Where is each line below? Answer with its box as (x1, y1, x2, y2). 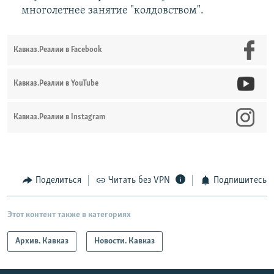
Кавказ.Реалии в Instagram (13, 113, 105, 122)
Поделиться (35, 176, 81, 186)
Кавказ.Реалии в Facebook (13, 46, 102, 54)
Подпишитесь (213, 176, 267, 186)
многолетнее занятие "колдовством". (21, 5, 204, 17)
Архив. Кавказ (15, 236, 68, 246)
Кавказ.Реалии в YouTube (13, 80, 98, 88)
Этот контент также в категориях (7, 210, 131, 220)
